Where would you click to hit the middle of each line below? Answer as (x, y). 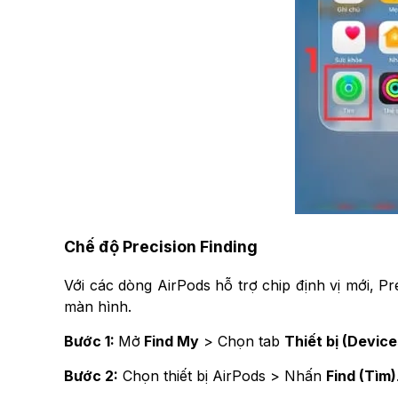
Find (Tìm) (361, 375)
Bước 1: (91, 341)
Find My (170, 341)
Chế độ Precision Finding (161, 246)
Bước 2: (91, 375)
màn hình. (98, 306)
